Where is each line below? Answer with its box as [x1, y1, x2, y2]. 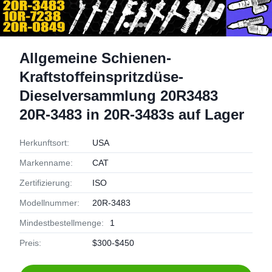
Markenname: [19, 158, 73, 168]
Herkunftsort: [19, 138, 69, 148]
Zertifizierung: [19, 178, 72, 188]
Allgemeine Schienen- [19, 50, 171, 66]
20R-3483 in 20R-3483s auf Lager [19, 106, 244, 123]
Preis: [19, 238, 41, 248]
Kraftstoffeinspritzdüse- [19, 69, 183, 85]
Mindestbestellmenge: [19, 218, 104, 228]
